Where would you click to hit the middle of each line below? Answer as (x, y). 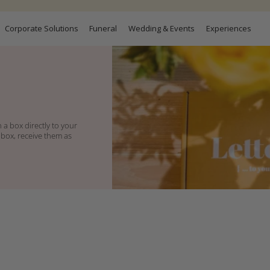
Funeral (103, 28)
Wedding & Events (161, 28)
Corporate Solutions (41, 28)
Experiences (228, 28)
